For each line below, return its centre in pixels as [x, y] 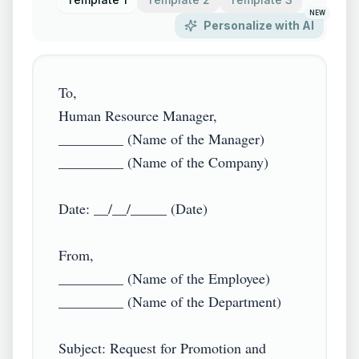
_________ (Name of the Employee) [164, 278]
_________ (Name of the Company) [163, 162]
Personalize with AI [259, 25]
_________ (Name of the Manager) [161, 139]
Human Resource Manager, [138, 115]
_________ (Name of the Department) [170, 301]
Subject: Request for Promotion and [162, 348]
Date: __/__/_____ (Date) [133, 208]
